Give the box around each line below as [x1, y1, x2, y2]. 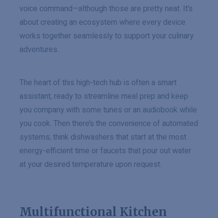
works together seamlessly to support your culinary [19, 30, 194, 42]
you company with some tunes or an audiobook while [19, 104, 197, 116]
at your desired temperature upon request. [19, 159, 162, 170]
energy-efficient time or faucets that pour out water [19, 145, 191, 157]
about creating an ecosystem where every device [19, 17, 185, 28]
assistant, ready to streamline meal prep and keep [19, 91, 188, 102]
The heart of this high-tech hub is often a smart [19, 77, 177, 89]
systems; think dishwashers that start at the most [19, 131, 186, 143]
